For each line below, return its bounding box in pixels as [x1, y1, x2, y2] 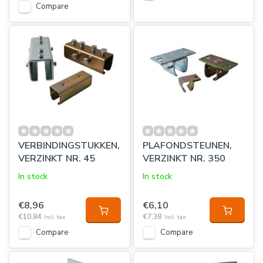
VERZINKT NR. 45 [18, 152, 95, 165]
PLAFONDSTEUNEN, [142, 139, 232, 152]
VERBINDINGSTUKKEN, [18, 139, 120, 152]
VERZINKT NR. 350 [142, 152, 225, 165]
